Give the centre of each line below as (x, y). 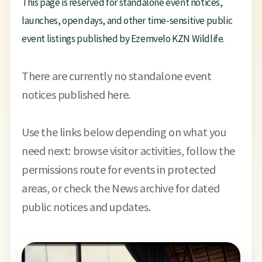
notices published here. (76, 94)
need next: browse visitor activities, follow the (128, 151)
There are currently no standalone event (117, 76)
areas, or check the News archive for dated (121, 188)
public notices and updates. (86, 207)
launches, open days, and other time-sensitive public (127, 20)
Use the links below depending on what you (124, 132)
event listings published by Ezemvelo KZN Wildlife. (123, 39)
